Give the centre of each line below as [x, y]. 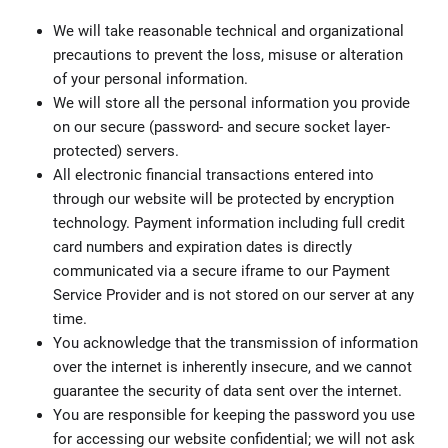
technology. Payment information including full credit [228, 222]
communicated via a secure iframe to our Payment [221, 270]
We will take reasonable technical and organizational [228, 30]
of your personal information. [150, 78]
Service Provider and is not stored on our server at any [233, 294]
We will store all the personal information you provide [231, 102]
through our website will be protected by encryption [223, 198]
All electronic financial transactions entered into [213, 174]
